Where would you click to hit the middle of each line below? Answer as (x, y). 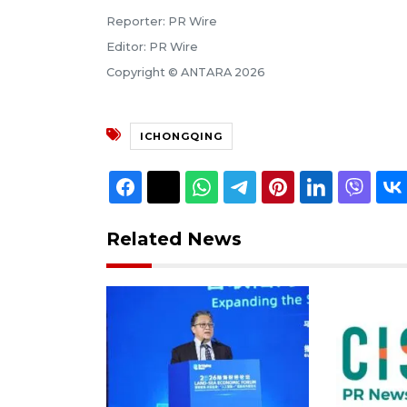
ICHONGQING (181, 136)
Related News (174, 238)
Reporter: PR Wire (162, 21)
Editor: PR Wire (152, 46)
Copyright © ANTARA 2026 (186, 72)
